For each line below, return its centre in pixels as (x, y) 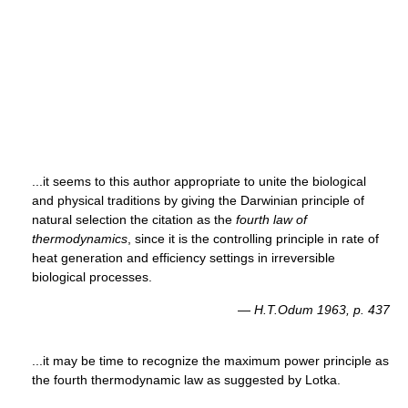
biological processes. (92, 276)
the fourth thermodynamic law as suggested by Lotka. (186, 379)
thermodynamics (80, 238)
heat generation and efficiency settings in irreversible (184, 257)
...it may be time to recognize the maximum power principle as (210, 360)
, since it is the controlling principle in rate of (253, 238)
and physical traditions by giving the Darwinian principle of (198, 200)
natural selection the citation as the (134, 219)
